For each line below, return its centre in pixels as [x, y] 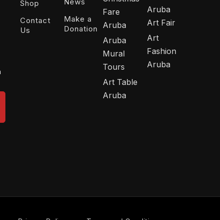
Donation [81, 29]
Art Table [120, 82]
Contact [35, 21]
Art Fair [161, 23]
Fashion [161, 51]
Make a [78, 19]
